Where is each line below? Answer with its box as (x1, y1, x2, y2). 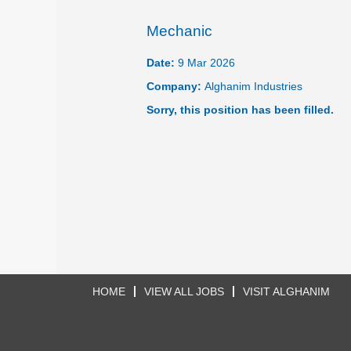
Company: (147, 79, 204, 92)
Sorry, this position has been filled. (147, 103, 334, 116)
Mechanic (147, 22, 212, 39)
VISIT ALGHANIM (243, 284, 330, 298)
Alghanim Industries (204, 79, 302, 92)
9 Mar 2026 (178, 56, 235, 69)
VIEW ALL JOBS (144, 284, 224, 298)
